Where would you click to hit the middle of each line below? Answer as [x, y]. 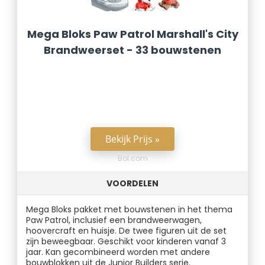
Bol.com [132, 158]
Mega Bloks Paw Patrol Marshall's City [132, 34]
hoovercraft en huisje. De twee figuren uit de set [127, 231]
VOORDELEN [132, 183]
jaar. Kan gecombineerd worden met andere [118, 252]
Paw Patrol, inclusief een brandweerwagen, [114, 220]
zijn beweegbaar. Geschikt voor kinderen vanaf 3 [126, 241]
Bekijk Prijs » [132, 139]
